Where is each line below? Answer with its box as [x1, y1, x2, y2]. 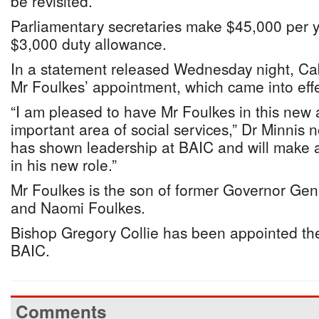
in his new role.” [11, 154, 117, 175]
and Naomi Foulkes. [11, 197, 145, 218]
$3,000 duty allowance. [11, 33, 171, 54]
